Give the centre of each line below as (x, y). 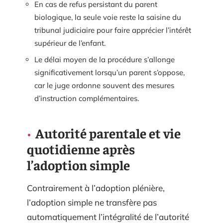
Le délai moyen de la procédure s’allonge (105, 60)
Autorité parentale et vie (108, 133)
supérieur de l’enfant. (70, 43)
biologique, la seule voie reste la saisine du (108, 17)
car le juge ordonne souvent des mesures (104, 86)
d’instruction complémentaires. (87, 99)
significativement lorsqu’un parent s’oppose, (110, 73)
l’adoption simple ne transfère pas (92, 203)
